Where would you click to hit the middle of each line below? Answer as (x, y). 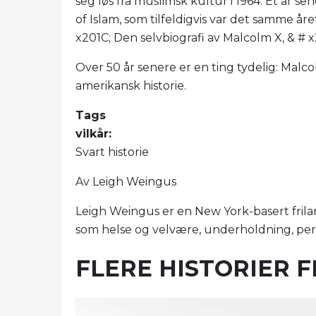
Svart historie (112, 152)
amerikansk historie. (131, 85)
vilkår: (93, 133)
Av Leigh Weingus (126, 181)
